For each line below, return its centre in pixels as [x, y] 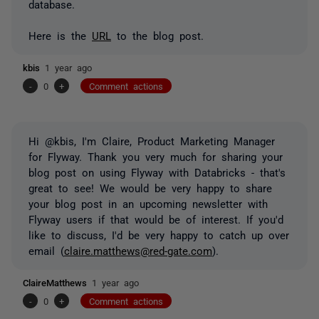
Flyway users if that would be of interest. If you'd [156, 219]
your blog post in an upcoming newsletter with [148, 203]
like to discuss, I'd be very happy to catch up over [159, 234]
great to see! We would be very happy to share [150, 187]
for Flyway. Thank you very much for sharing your [156, 156]
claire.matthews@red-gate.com [138, 250]
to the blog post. [160, 35]
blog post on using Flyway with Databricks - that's [157, 172]
